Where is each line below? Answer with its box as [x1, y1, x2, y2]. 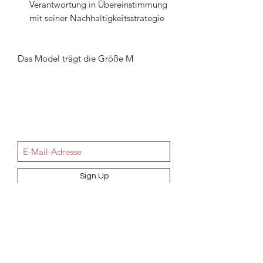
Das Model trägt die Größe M [18, 53, 133, 65]
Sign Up [79, 172, 109, 181]
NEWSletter [66, 116, 122, 130]
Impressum [76, 252, 110, 261]
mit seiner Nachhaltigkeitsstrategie [29, 12, 164, 24]
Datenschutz [73, 240, 113, 249]
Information [75, 214, 113, 224]
